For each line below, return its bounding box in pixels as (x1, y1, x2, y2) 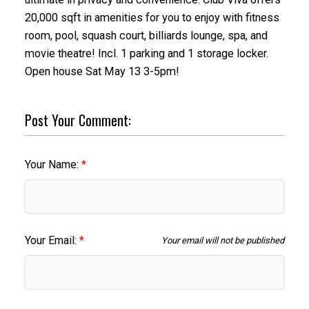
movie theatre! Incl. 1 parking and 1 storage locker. (24, 47, 268, 61)
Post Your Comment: (24, 109, 131, 130)
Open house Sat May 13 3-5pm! (24, 65, 179, 79)
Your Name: (24, 157, 81, 171)
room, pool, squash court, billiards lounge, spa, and (24, 29, 268, 43)
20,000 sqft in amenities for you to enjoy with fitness (24, 11, 279, 25)
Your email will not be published (161, 235, 284, 246)
